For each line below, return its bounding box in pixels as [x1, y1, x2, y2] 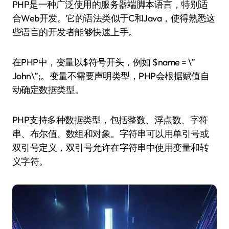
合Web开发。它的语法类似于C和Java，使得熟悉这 [12, 12, 215, 24]
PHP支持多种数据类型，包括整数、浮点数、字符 [12, 114, 208, 126]
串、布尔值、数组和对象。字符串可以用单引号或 [12, 128, 209, 140]
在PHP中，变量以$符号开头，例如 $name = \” [12, 56, 195, 68]
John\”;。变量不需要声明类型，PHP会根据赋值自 [12, 70, 210, 82]
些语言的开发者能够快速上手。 [12, 26, 138, 38]
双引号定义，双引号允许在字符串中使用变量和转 [12, 142, 209, 153]
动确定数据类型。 [12, 84, 84, 96]
